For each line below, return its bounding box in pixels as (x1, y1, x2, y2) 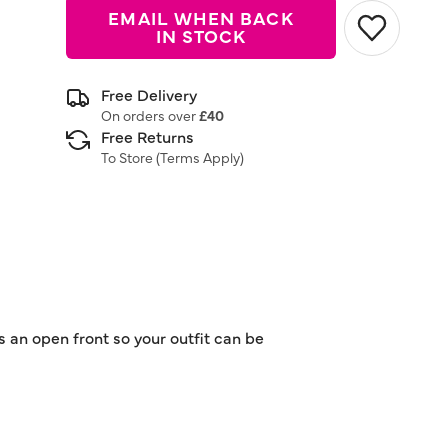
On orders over (101, 105, 199, 125)
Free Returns (101, 125, 194, 147)
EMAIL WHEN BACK (108, 5, 294, 30)
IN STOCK (155, 23, 247, 48)
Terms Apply (160, 147, 240, 167)
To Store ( (101, 147, 160, 167)
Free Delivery (101, 83, 197, 105)
